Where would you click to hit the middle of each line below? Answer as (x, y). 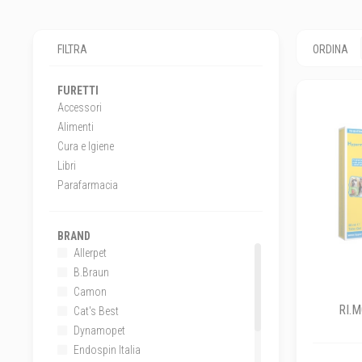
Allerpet (89, 253)
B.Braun (90, 272)
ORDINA (331, 49)
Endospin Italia (106, 349)
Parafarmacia (88, 185)
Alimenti (76, 126)
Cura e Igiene (86, 146)
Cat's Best (95, 311)
